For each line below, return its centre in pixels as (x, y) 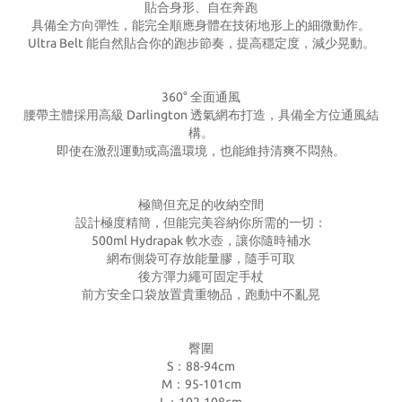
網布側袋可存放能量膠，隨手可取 (201, 258)
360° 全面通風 (201, 97)
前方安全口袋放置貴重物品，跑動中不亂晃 (201, 294)
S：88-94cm (201, 366)
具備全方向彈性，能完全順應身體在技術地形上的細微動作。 (201, 25)
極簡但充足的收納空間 (201, 205)
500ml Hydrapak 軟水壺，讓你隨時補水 (201, 240)
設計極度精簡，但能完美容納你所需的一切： (201, 223)
